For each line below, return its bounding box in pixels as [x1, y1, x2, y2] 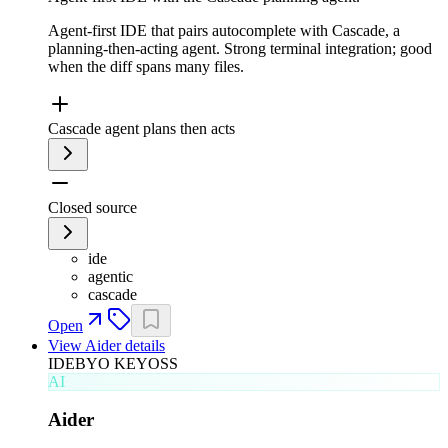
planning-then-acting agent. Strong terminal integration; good [48, 39, 432, 57]
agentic [88, 267, 133, 285]
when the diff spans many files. [48, 57, 244, 75]
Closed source [48, 198, 137, 216]
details [121, 336, 165, 354]
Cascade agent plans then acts [48, 119, 235, 137]
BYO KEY [75, 354, 148, 372]
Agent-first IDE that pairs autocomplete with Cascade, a [48, 21, 400, 39]
